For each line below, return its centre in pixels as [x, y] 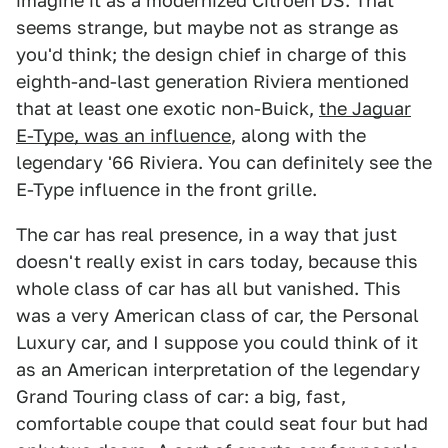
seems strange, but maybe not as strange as [207, 27]
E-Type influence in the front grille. [166, 189]
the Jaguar [365, 108]
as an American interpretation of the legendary [218, 369]
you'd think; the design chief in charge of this [211, 54]
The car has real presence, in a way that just [206, 234]
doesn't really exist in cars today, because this [217, 261]
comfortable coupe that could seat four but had [222, 423]
